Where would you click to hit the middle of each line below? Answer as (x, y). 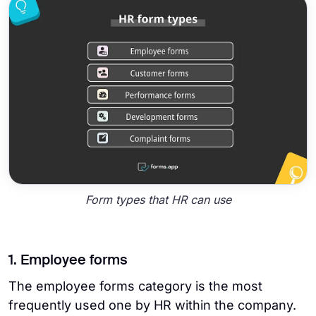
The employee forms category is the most (135, 286)
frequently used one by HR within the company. (152, 305)
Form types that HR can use (158, 200)
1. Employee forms (68, 261)
